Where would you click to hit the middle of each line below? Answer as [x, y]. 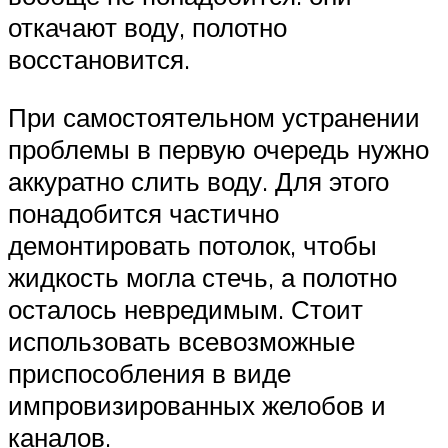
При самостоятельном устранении [214, 116]
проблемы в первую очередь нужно [218, 148]
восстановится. [99, 59]
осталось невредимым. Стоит [185, 308]
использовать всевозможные [181, 340]
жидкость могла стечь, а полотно [202, 276]
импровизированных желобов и [197, 404]
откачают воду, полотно [147, 27]
